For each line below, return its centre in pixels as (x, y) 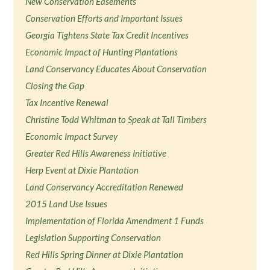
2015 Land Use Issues (67, 204)
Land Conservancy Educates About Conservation (116, 69)
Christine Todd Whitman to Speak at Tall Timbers (116, 119)
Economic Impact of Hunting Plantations (102, 52)
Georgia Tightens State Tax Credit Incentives (107, 35)
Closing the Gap (55, 86)
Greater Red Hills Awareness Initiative (96, 153)
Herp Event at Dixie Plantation (82, 170)
